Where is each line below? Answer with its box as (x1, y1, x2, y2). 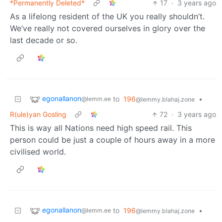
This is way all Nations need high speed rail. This (10, 123, 192, 133)
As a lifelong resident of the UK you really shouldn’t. (10, 11, 205, 22)
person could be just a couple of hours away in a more (10, 135, 215, 145)
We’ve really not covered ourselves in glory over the (10, 23, 205, 34)
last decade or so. (10, 35, 77, 46)
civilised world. (10, 147, 66, 157)
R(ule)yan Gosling (10, 110, 66, 119)
